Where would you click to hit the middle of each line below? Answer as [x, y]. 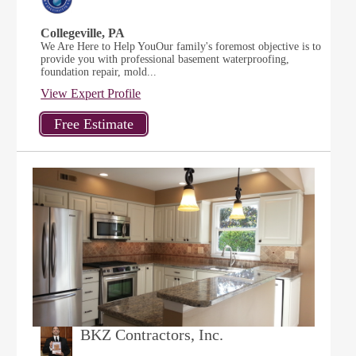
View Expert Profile [91, 93]
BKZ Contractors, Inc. [152, 335]
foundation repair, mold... [99, 72]
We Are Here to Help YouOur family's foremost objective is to [181, 46]
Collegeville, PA [83, 33]
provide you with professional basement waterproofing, [165, 59]
